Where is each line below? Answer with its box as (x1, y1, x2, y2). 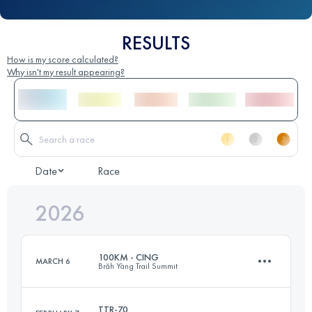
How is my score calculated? (7, 53, 118, 66)
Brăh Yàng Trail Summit (98, 260, 178, 272)
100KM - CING (98, 251, 159, 264)
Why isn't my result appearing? (7, 65, 125, 79)
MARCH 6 (36, 256, 70, 267)
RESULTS (122, 31, 190, 56)
